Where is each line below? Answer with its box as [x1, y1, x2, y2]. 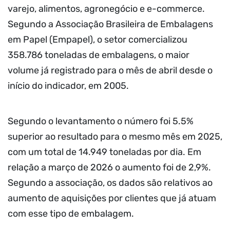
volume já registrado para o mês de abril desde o [8, 65, 213, 76]
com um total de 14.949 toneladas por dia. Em [8, 146, 201, 158]
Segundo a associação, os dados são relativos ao [8, 177, 213, 189]
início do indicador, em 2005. [8, 80, 129, 92]
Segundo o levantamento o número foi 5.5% [8, 116, 194, 127]
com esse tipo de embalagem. [8, 208, 134, 220]
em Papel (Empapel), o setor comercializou [8, 34, 187, 46]
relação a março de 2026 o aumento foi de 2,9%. [8, 162, 211, 174]
